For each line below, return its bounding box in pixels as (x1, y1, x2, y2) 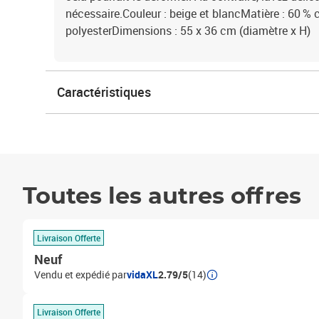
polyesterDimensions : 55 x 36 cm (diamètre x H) (66, 23, 310, 38)
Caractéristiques (57, 83, 151, 100)
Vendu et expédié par (34, 268, 127, 281)
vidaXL (127, 268, 158, 281)
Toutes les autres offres (23, 185, 301, 208)
